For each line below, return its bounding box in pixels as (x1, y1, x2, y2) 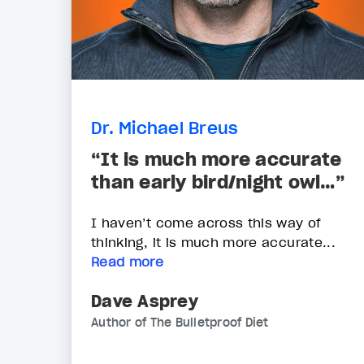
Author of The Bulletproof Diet (91, 314, 269, 330)
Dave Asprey (91, 290, 198, 312)
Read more (91, 253, 164, 270)
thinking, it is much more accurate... (91, 233, 336, 250)
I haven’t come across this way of (91, 214, 322, 231)
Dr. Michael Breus (91, 118, 239, 140)
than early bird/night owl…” (91, 170, 345, 193)
